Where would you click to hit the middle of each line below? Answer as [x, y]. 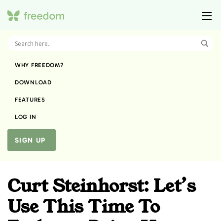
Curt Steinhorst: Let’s [102, 186]
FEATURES [30, 99]
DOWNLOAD [33, 82]
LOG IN [26, 117]
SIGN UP [30, 141]
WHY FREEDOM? [39, 65]
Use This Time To [84, 207]
